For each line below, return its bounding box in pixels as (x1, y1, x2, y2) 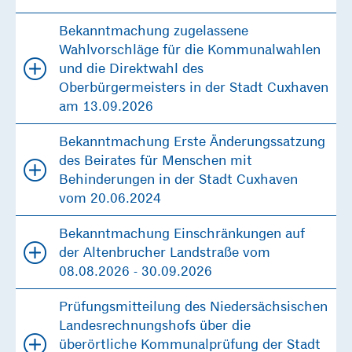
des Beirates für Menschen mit (59, 152, 252, 169)
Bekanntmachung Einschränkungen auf (59, 225, 305, 242)
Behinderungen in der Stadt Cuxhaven (59, 170, 298, 188)
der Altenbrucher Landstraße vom (59, 244, 270, 261)
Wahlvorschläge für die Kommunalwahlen (59, 41, 321, 58)
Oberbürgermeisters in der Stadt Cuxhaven (59, 79, 328, 96)
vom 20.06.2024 (59, 189, 161, 207)
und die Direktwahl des (59, 60, 203, 77)
